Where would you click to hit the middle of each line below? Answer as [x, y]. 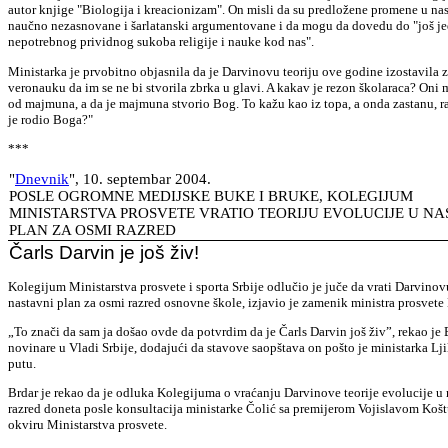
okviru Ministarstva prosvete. [87, 425]
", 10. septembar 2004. [140, 179]
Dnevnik [42, 179]
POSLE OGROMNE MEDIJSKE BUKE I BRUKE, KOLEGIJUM [211, 196]
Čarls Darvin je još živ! [104, 253]
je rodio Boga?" [50, 119]
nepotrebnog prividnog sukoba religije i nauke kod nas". [161, 42]
